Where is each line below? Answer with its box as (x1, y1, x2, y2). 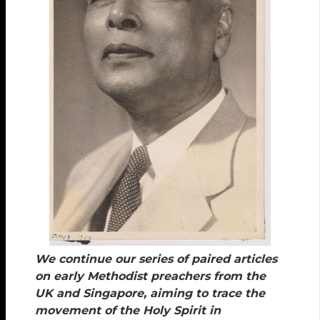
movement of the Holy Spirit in (35, 304, 221, 318)
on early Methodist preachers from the (35, 269, 266, 284)
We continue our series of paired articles (35, 252, 278, 266)
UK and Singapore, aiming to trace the (35, 286, 266, 301)
